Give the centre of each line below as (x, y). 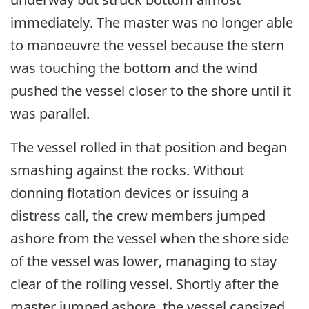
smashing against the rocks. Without (127, 170)
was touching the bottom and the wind (134, 68)
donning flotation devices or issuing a (130, 193)
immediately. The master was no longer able (152, 23)
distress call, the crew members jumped (138, 216)
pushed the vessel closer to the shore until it (151, 91)
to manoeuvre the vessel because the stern (147, 46)
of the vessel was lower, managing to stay (143, 261)
